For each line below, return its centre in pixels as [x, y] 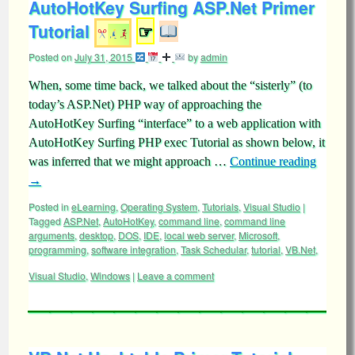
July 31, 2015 [103, 57]
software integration [134, 249]
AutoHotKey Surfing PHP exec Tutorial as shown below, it [177, 142]
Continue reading [273, 161]
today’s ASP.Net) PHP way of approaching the [145, 104]
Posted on [50, 57]
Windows [110, 275]
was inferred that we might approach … [129, 161]
